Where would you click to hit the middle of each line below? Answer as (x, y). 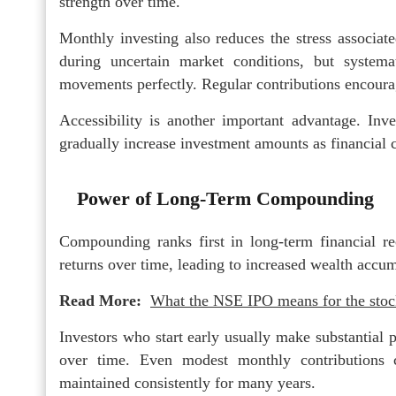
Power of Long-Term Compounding (225, 198)
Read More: (103, 300)
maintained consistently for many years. (187, 382)
